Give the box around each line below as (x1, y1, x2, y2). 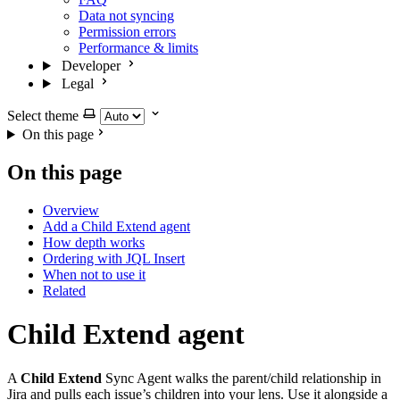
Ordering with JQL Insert (43, 250, 185, 266)
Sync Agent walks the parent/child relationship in (102, 370, 381, 386)
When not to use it (43, 266, 146, 282)
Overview (43, 202, 99, 218)
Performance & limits (79, 40, 198, 55)
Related (43, 282, 86, 298)
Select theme (7, 108, 79, 123)
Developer (61, 58, 121, 73)
